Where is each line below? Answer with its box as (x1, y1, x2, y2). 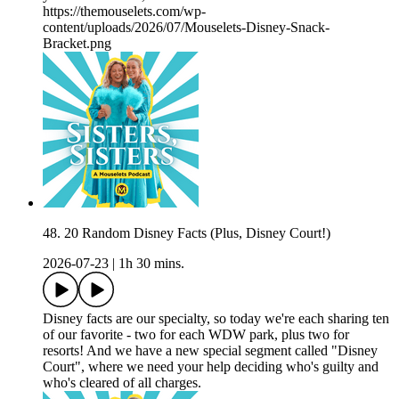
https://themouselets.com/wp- (43, 4, 206, 20)
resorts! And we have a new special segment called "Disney (43, 343, 378, 359)
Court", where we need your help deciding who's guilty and (43, 359, 379, 375)
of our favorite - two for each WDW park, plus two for (43, 327, 349, 343)
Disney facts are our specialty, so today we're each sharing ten (43, 311, 389, 327)
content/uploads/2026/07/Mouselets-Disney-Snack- (43, 20, 330, 36)
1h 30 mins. (118, 256, 184, 272)
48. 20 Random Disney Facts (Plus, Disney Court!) (43, 225, 330, 241)
